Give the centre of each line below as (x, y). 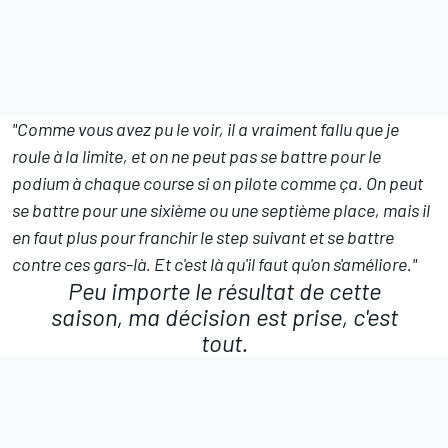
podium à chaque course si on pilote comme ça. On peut (217, 182)
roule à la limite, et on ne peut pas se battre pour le (196, 155)
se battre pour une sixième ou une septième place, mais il (221, 209)
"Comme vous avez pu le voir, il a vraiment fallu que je (205, 128)
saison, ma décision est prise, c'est (224, 316)
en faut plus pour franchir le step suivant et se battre (203, 236)
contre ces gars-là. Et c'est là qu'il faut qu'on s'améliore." (214, 263)
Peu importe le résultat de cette (224, 290)
